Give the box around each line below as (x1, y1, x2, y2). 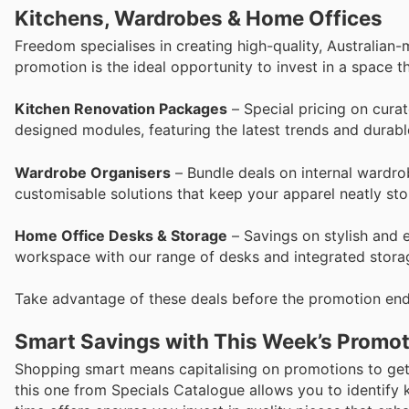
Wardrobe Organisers (15, 163, 171, 182)
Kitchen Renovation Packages (15, 100, 227, 119)
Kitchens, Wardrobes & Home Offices (15, 5, 383, 31)
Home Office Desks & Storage (15, 225, 227, 245)
